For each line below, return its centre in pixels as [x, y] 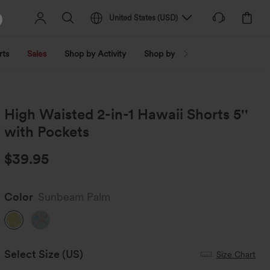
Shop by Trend [171, 54]
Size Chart [236, 254]
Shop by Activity [95, 54]
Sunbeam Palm [74, 197]
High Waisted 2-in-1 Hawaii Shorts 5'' [127, 114]
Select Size [32, 254]
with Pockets [47, 132]
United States [133, 18]
